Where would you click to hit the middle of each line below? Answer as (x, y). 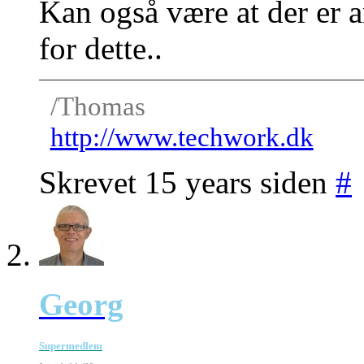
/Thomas (97, 106)
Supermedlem (71, 345)
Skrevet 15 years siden (187, 182)
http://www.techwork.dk (182, 137)
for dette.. (101, 48)
